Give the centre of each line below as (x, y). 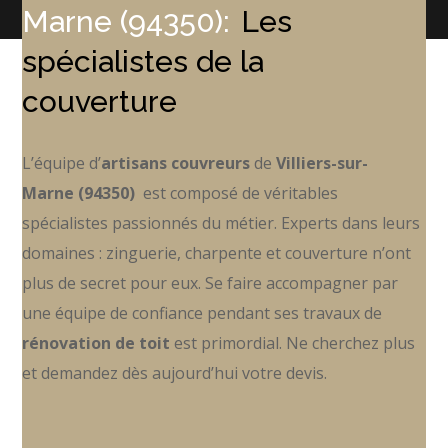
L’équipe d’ (62, 162)
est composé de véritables (237, 192)
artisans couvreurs (176, 162)
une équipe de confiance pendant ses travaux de (202, 312)
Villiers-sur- (322, 162)
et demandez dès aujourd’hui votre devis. (175, 372)
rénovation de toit (96, 342)
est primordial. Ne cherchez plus (293, 342)
